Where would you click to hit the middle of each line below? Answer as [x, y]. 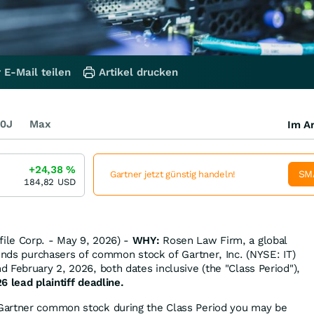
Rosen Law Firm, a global [224, 240]
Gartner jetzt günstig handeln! [173, 175]
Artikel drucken [138, 72]
